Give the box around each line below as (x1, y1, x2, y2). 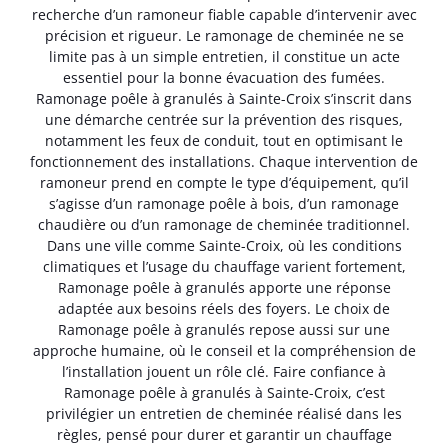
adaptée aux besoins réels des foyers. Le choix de (58, 298, 390, 318)
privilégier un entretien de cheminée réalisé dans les (46, 403, 402, 423)
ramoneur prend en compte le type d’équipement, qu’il (39, 172, 409, 192)
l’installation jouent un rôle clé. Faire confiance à (62, 361, 386, 381)
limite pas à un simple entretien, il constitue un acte (48, 46, 400, 66)
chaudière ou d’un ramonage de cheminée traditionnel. (38, 214, 410, 234)
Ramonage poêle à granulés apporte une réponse (57, 277, 391, 297)
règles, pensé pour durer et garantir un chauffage (56, 424, 392, 444)
